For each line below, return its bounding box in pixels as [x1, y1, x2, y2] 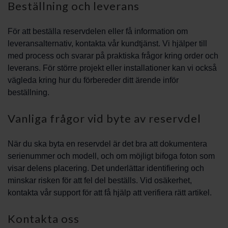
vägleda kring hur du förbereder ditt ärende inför [8, 76, 179, 84]
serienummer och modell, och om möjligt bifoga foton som [8, 152, 215, 160]
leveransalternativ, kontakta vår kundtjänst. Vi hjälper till [8, 39, 207, 48]
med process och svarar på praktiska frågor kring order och [8, 51, 218, 60]
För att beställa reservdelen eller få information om [8, 27, 188, 36]
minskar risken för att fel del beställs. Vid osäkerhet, [8, 176, 192, 185]
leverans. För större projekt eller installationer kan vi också [8, 64, 217, 72]
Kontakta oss [8, 212, 79, 225]
